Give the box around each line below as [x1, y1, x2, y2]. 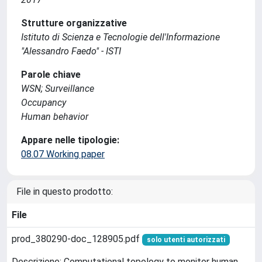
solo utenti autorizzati [146, 236, 225, 244]
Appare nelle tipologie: [21, 135, 119, 146]
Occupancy [21, 97, 66, 108]
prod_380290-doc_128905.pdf [12, 233, 142, 244]
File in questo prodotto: [16, 186, 113, 197]
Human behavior [21, 111, 88, 122]
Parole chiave [21, 69, 81, 80]
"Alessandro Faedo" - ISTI [21, 46, 121, 57]
